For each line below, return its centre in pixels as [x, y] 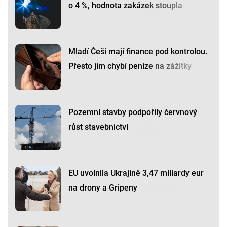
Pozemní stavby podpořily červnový [133, 112]
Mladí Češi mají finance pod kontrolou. [138, 52]
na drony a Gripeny [103, 188]
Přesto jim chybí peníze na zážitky [130, 66]
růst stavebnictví [98, 127]
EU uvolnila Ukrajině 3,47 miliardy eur [136, 173]
